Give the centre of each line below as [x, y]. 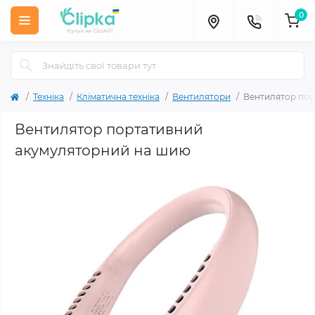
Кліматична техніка [118, 97]
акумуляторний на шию [103, 150]
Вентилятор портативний [109, 129]
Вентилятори [201, 97]
